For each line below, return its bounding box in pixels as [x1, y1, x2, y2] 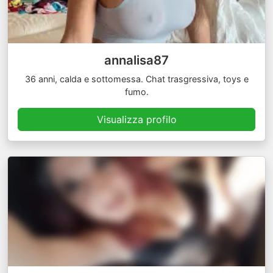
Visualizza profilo [96, 113, 177, 126]
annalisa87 [104, 52, 169, 68]
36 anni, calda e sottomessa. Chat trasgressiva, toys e [24, 74, 249, 84]
